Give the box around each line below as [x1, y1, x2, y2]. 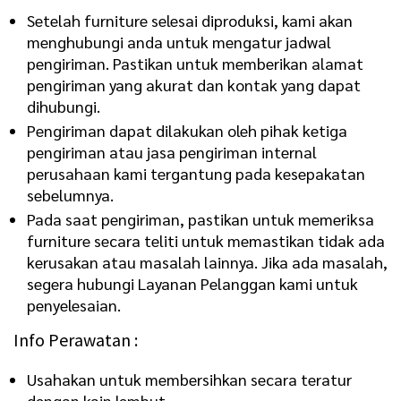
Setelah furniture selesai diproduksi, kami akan [27, 9, 353, 30]
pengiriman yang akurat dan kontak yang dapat [27, 73, 361, 95]
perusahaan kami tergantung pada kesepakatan [27, 162, 365, 183]
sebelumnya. [27, 183, 114, 205]
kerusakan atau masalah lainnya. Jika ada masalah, [27, 251, 388, 272]
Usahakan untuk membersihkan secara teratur [27, 368, 352, 389]
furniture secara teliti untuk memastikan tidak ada [27, 229, 385, 251]
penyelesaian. [27, 294, 121, 315]
